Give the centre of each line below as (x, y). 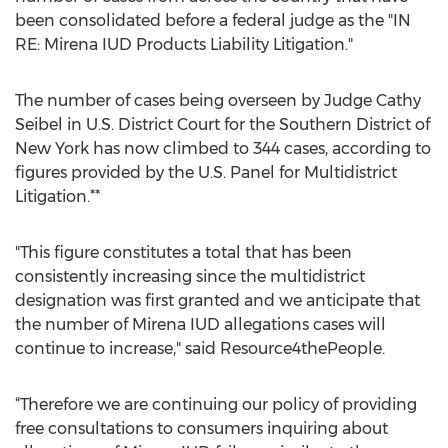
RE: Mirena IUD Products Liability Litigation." (184, 44)
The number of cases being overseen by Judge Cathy (218, 100)
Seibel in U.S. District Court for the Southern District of (222, 124)
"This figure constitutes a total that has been (183, 252)
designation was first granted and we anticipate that (217, 300)
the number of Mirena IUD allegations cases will (200, 324)
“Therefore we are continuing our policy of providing (216, 404)
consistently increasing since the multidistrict (190, 276)
